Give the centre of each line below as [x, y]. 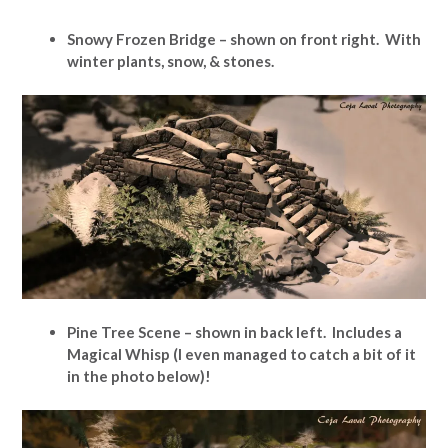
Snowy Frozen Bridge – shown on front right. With [244, 39]
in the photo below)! [139, 376]
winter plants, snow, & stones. [170, 61]
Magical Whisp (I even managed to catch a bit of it [241, 354]
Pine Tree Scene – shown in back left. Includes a [234, 332]
